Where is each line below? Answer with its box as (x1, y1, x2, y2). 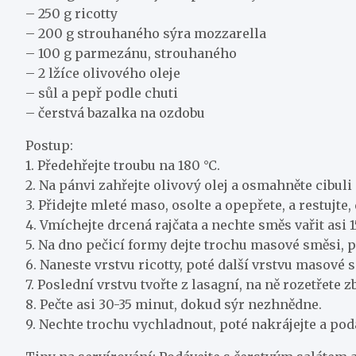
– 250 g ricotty (25, 6, 118, 21)
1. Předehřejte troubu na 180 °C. (25, 157, 220, 173)
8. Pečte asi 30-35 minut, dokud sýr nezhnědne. (25, 296, 322, 312)
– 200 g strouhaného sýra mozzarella (25, 25, 266, 41)
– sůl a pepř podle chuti (25, 85, 178, 101)
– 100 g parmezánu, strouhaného (25, 45, 237, 61)
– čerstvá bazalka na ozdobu (25, 105, 205, 121)
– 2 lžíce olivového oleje (25, 65, 180, 81)
